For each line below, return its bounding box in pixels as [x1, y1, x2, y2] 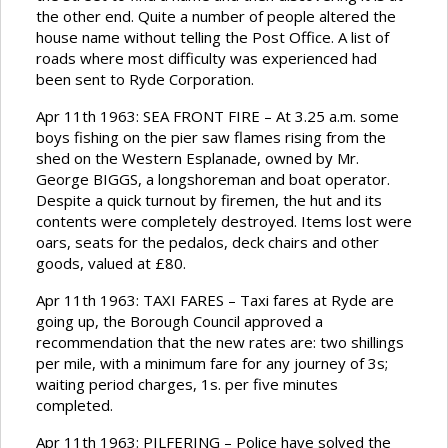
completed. [36, 395, 113, 416]
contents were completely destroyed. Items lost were [36, 211, 412, 232]
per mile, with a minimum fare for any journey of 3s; [36, 353, 388, 374]
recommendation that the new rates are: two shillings [36, 332, 404, 353]
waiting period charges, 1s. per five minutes [36, 374, 338, 395]
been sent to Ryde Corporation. [36, 69, 254, 90]
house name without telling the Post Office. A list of [36, 27, 389, 48]
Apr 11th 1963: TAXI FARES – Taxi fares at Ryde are [36, 290, 394, 311]
